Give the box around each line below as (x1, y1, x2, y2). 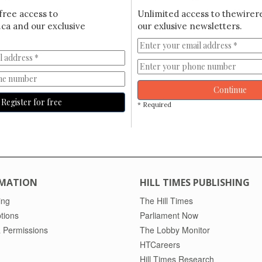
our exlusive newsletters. (137, 20, 242, 32)
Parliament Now (140, 209, 198, 222)
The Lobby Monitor (140, 224, 210, 236)
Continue (213, 84, 247, 96)
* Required (137, 101, 171, 109)
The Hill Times (140, 195, 193, 207)
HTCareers (140, 239, 180, 251)
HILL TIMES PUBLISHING (140, 176, 250, 189)
